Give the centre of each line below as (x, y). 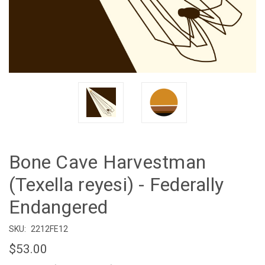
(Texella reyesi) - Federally (116, 184)
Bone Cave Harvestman (107, 162)
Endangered (59, 207)
